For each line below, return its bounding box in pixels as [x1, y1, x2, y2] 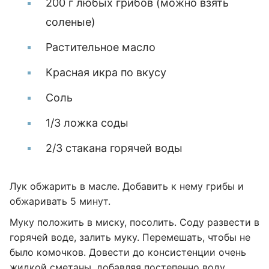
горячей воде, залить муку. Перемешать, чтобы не [10, 231, 250, 243]
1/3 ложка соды [46, 116, 128, 129]
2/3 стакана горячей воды [46, 142, 183, 154]
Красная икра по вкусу [46, 66, 166, 79]
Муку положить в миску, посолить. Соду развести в [10, 216, 259, 228]
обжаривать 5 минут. [10, 195, 110, 207]
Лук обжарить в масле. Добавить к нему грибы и [10, 180, 244, 192]
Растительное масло [46, 41, 156, 53]
